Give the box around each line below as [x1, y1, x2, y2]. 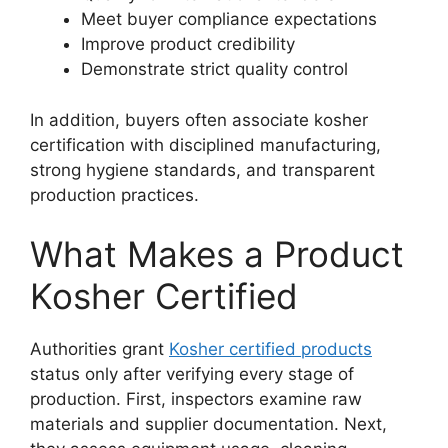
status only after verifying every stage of [30, 364, 354, 385]
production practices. [30, 184, 199, 205]
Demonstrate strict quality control [81, 59, 348, 80]
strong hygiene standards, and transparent [30, 159, 375, 180]
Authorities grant [30, 339, 169, 360]
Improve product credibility [81, 34, 295, 55]
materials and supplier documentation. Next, [30, 414, 387, 435]
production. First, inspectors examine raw [30, 389, 362, 410]
